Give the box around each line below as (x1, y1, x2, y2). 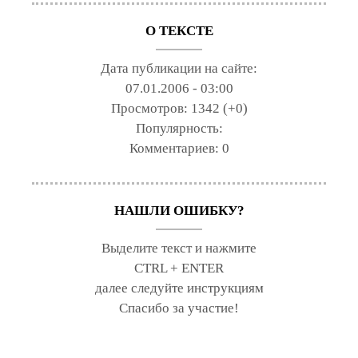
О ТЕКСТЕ (145, 23, 213, 39)
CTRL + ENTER (134, 261, 224, 276)
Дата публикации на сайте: (101, 61, 257, 77)
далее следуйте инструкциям (94, 280, 264, 296)
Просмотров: (110, 101, 191, 117)
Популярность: (135, 121, 223, 137)
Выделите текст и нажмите (101, 241, 257, 257)
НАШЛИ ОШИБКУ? (113, 203, 245, 219)
